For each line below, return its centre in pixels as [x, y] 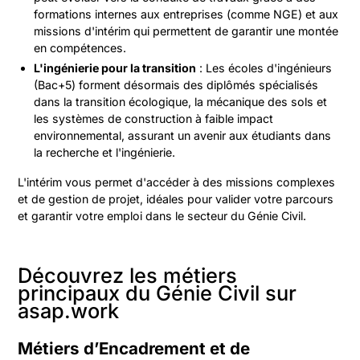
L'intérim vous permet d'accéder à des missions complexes [177, 182]
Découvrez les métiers [128, 275]
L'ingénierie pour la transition [115, 68]
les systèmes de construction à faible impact [154, 119]
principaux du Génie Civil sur [157, 293]
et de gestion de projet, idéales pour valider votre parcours [176, 199]
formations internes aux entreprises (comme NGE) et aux [186, 14]
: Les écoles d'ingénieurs [264, 68]
